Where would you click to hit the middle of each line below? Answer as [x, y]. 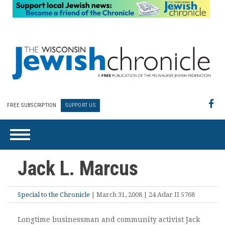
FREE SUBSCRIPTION [32, 105]
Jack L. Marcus [78, 168]
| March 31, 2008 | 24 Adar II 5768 [142, 195]
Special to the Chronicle [54, 195]
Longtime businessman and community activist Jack [109, 219]
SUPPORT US [80, 105]
